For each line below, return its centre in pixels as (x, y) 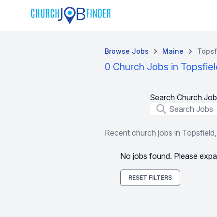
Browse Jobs (127, 51)
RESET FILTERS (150, 178)
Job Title (164, 108)
